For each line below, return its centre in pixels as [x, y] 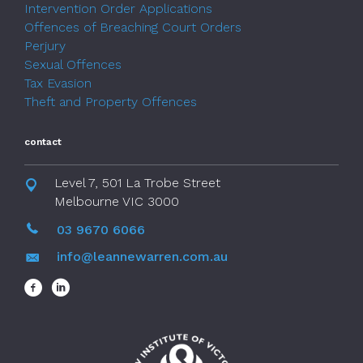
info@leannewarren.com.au [142, 256]
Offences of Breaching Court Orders [133, 28]
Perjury [45, 46]
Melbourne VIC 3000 [117, 202]
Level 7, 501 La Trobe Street [137, 183]
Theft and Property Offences [111, 102]
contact [43, 142]
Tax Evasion [58, 83]
